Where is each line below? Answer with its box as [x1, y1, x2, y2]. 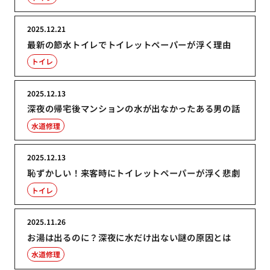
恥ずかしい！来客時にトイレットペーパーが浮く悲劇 [27, 166, 240, 180]
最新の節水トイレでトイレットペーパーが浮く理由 [27, 37, 231, 51]
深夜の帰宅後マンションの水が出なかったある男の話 [27, 102, 240, 115]
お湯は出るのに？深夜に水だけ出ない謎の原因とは [27, 230, 231, 243]
